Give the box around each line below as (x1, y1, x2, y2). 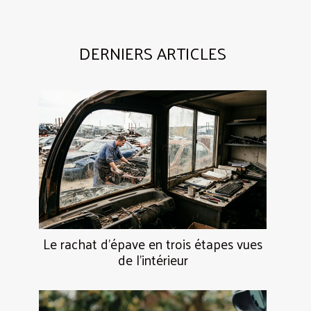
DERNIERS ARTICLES (79, 37, 226, 68)
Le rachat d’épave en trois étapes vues (43, 231, 262, 255)
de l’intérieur (117, 247, 188, 271)
